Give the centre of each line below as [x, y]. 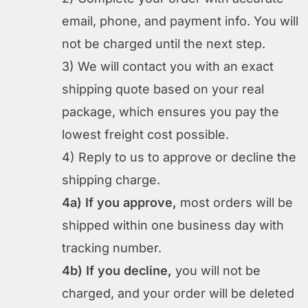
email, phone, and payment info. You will [180, 21]
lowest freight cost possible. [145, 134]
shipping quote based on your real [163, 89]
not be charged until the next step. [164, 43]
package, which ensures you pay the [170, 111]
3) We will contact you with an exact [168, 66]
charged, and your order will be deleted [178, 293]
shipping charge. [111, 179]
